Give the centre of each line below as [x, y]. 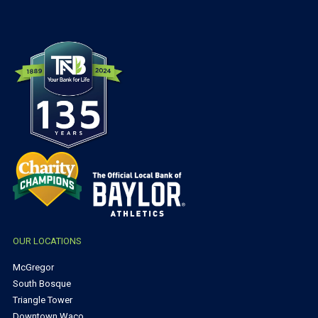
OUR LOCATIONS [47, 241]
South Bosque [42, 284]
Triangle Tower [43, 300]
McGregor [33, 268]
